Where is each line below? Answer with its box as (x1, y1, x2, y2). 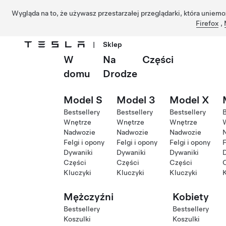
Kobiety (172, 191, 209, 203)
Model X (169, 94, 209, 106)
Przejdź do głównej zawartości (16, 61, 102, 68)
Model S (64, 94, 102, 106)
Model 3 (117, 94, 155, 106)
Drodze (102, 68, 137, 80)
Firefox (195, 19, 219, 27)
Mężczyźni (64, 191, 114, 203)
